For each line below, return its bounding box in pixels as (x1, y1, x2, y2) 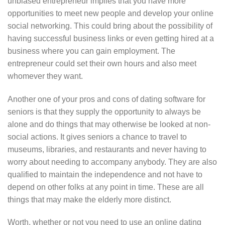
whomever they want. (8, 71, 83, 80)
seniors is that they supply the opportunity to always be (8, 107, 201, 116)
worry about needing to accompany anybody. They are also (8, 157, 217, 166)
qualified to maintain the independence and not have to (8, 170, 202, 179)
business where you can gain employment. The (8, 46, 175, 55)
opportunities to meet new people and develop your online (8, 9, 213, 18)
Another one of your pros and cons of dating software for (8, 94, 205, 103)
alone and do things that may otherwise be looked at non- (8, 120, 210, 129)
